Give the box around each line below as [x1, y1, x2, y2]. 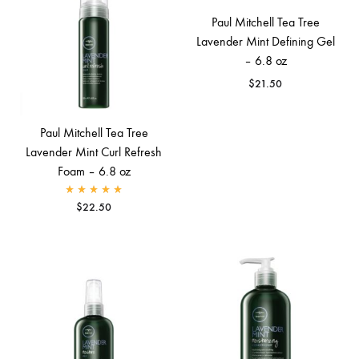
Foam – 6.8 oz [57, 163, 131, 179]
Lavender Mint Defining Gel [196, 34, 335, 49]
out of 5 [136, 195, 168, 207]
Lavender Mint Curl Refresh [26, 144, 162, 159]
